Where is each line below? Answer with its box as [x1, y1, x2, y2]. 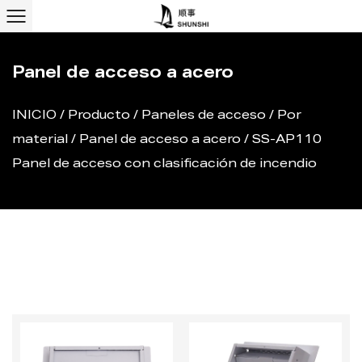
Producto [68, 110, 130, 122]
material [12, 134, 68, 146]
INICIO [12, 110, 57, 122]
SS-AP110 [252, 134, 322, 146]
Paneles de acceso [141, 110, 266, 122]
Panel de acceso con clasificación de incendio [12, 158, 317, 170]
